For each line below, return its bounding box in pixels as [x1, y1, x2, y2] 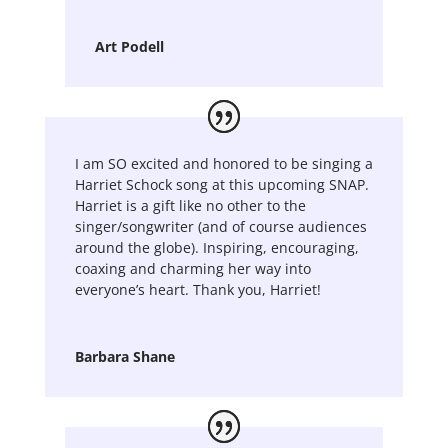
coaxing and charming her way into [74, 258, 311, 278]
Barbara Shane [74, 346, 175, 366]
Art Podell [94, 36, 164, 56]
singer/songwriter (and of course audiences [74, 216, 367, 236]
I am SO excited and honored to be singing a [74, 153, 373, 173]
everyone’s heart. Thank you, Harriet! [74, 279, 321, 299]
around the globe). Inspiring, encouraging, [74, 237, 359, 257]
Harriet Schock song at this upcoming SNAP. [74, 174, 369, 194]
